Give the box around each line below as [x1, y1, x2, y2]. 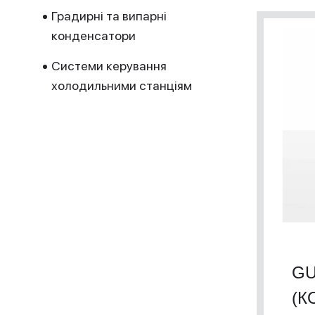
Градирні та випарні [51, 8, 167, 23]
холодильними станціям [51, 78, 192, 93]
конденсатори [51, 28, 136, 43]
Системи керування [51, 58, 167, 73]
